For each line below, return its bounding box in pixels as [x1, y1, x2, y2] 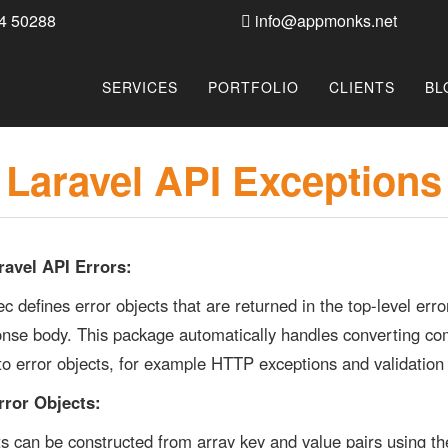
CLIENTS [329, 77, 395, 97]
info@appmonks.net [251, 9, 397, 32]
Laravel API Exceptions [6, 151, 442, 208]
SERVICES [102, 77, 178, 97]
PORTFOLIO [208, 77, 299, 97]
